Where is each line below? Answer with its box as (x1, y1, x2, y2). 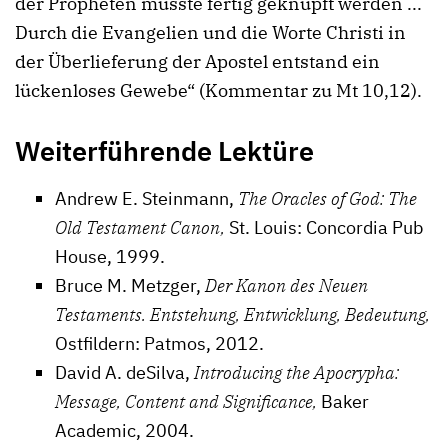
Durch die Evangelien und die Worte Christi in (15, 20, 406, 44)
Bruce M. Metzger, (55, 273, 205, 297)
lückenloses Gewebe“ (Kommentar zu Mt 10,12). (15, 78, 422, 102)
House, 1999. (55, 244, 165, 268)
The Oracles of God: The (238, 186, 417, 210)
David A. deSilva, (55, 360, 194, 384)
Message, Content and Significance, (55, 389, 321, 413)
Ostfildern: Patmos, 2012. (55, 331, 264, 355)
